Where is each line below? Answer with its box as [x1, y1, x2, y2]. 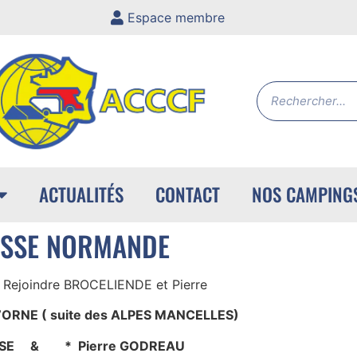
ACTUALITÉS [38, 181, 124, 209]
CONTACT [155, 181, 220, 209]
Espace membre [127, 10, 225, 25]
